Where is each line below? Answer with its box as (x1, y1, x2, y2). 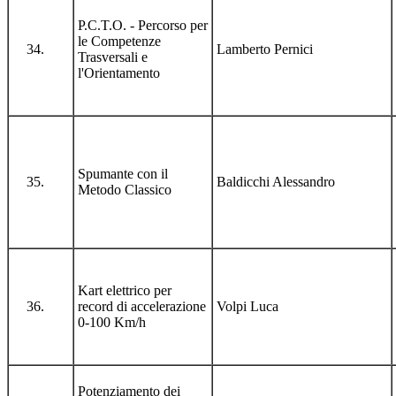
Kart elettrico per (78, 282, 171, 298)
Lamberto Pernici (217, 41, 313, 57)
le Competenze (78, 33, 161, 49)
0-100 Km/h (78, 314, 146, 330)
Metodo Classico (78, 181, 171, 197)
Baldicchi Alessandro (217, 173, 335, 189)
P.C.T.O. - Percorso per (78, 17, 208, 33)
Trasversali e (78, 49, 148, 65)
